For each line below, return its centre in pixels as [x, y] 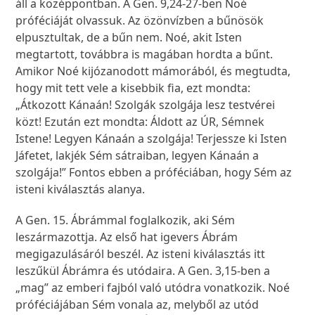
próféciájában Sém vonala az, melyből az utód [137, 305]
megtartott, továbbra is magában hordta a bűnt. [144, 54]
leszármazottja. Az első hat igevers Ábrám [127, 237]
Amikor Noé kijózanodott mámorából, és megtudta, [153, 71]
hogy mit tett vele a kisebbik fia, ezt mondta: [133, 88]
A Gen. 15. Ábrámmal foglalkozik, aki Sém [126, 220]
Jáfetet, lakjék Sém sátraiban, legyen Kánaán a [137, 156]
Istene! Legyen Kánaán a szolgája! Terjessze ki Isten [152, 139]
